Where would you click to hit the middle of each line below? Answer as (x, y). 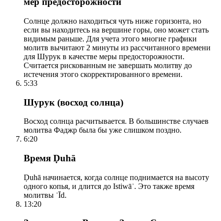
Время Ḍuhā (50, 158)
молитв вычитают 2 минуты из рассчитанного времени (117, 47)
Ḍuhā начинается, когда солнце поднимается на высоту (116, 177)
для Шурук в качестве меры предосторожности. (104, 56)
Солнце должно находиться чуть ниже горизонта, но (112, 21)
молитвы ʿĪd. (45, 195)
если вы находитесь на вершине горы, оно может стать (116, 30)
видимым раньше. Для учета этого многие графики (110, 38)
